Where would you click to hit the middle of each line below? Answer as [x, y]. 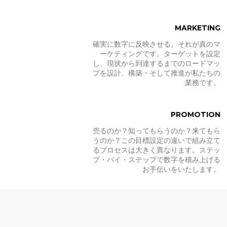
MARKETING [198, 28]
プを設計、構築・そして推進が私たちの [157, 73]
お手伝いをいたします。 [182, 169]
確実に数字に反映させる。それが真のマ [157, 44]
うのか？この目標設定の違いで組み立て [157, 140]
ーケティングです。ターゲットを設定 [160, 54]
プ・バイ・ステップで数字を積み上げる [157, 160]
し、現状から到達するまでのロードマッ [157, 63]
